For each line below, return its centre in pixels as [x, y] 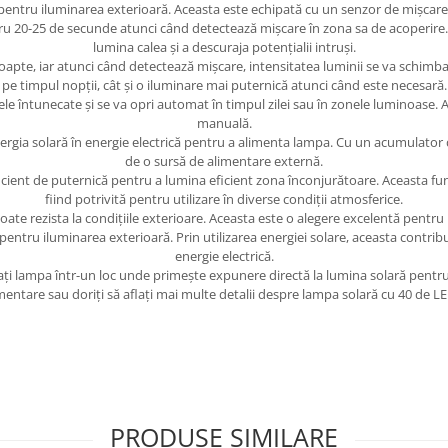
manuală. [224, 123]
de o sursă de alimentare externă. [224, 161]
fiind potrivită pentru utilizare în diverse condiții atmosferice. [224, 199]
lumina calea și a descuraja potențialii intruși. [224, 47]
